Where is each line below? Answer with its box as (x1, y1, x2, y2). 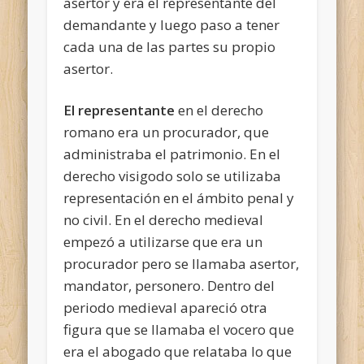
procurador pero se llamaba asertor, (63, 253, 300, 273)
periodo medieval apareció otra (63, 297, 268, 317)
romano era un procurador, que (63, 122, 270, 141)
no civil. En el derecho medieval (63, 210, 264, 229)
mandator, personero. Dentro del (63, 275, 275, 295)
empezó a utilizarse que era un (63, 232, 263, 251)
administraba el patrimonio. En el (63, 144, 281, 163)
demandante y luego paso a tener (63, 15, 280, 34)
